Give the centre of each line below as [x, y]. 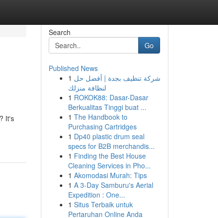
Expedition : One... [96, 195]
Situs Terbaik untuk [103, 204]
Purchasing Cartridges [102, 127]
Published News [73, 68]
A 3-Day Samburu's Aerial [113, 185]
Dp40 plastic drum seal [109, 136]
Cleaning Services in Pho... [109, 165]
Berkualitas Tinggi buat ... [107, 107]
